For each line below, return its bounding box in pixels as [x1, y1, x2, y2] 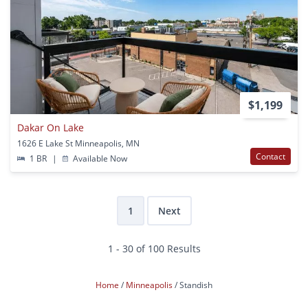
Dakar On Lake [17, 120, 84, 134]
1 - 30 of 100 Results [107, 241, 201, 255]
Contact [256, 150, 285, 162]
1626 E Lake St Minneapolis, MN [17, 137, 140, 149]
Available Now [71, 152, 128, 164]
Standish [179, 278, 212, 291]
